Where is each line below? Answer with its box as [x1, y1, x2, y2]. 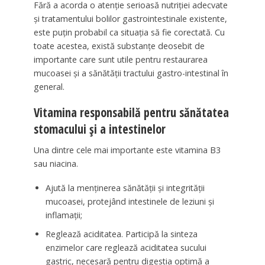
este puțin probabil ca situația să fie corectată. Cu [33, 26, 225, 38]
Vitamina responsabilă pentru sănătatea [33, 104, 229, 121]
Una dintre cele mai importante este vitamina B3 [33, 144, 221, 156]
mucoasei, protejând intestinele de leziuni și [45, 196, 214, 208]
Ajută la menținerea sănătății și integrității [45, 182, 205, 194]
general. [33, 80, 64, 92]
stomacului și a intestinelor [33, 120, 166, 137]
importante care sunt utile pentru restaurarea [33, 53, 208, 65]
